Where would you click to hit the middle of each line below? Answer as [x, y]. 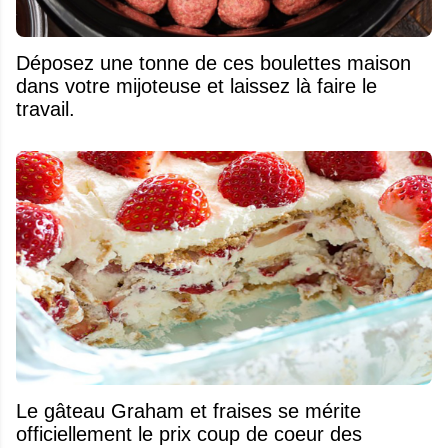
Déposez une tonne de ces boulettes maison [213, 63]
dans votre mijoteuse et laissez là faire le [196, 86]
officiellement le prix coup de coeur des [189, 434]
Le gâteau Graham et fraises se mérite [30, 411]
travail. [45, 109]
